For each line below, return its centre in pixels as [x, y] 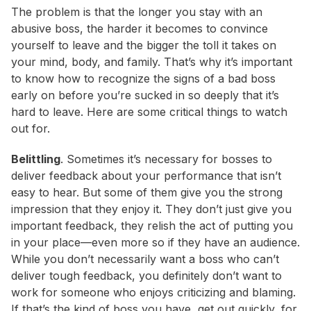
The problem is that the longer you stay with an [137, 12]
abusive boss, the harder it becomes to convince [140, 29]
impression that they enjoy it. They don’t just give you [151, 209]
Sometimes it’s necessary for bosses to [168, 159]
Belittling [36, 159]
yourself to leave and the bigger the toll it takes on [144, 45]
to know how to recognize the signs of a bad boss [143, 79]
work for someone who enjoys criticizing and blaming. [153, 293]
